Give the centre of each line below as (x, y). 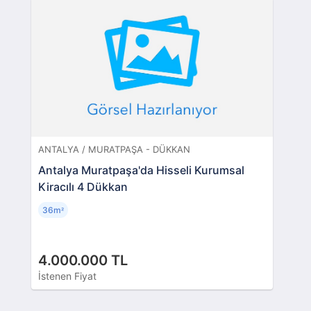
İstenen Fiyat (67, 276)
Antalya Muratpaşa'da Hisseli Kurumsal (141, 170)
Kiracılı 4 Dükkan (83, 187)
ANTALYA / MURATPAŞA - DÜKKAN (114, 150)
